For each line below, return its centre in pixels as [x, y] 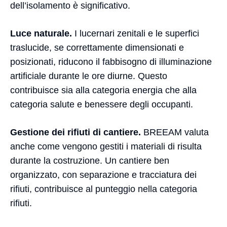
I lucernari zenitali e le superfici [136, 33]
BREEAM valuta [175, 132]
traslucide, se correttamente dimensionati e [97, 48]
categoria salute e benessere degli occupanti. [102, 104]
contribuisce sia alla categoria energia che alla [103, 90]
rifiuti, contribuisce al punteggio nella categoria [104, 189]
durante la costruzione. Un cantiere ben [90, 161]
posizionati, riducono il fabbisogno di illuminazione [111, 62]
